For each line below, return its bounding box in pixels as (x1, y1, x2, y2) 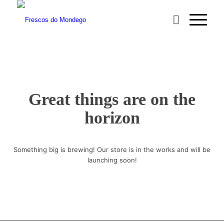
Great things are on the (28, 90, 195, 108)
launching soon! (87, 156, 137, 164)
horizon (84, 108, 140, 127)
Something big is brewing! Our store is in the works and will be (13, 145, 210, 154)
